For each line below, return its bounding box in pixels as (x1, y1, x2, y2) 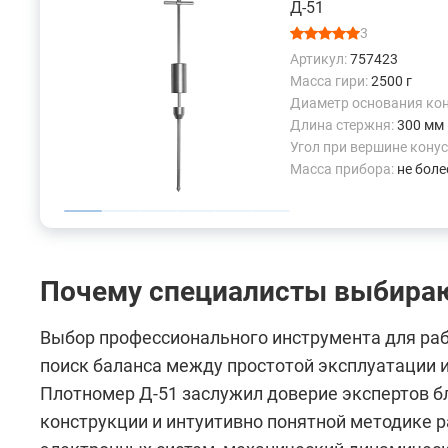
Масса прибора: (290, 161, 397, 178)
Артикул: (290, 51, 350, 68)
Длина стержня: (290, 117, 397, 134)
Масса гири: (290, 73, 371, 90)
